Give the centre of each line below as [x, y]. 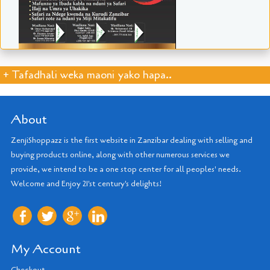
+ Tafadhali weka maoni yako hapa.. [87, 75]
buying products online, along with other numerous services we [120, 155]
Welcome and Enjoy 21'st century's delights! [86, 184]
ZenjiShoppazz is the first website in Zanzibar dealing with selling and [132, 140]
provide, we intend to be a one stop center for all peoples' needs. [126, 169]
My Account [46, 249]
